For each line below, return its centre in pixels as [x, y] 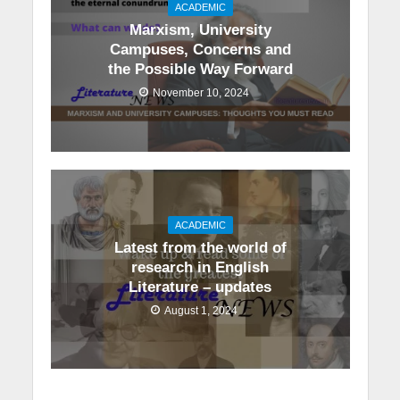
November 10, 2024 [200, 93]
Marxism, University [200, 30]
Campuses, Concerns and [200, 50]
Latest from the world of [200, 247]
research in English [200, 267]
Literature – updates [200, 287]
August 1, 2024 [200, 310]
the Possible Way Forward [200, 70]
